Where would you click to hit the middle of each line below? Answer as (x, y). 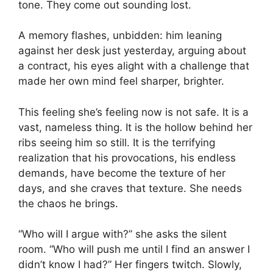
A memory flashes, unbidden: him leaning (120, 35)
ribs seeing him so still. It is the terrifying (117, 142)
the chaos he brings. (68, 203)
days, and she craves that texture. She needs (130, 188)
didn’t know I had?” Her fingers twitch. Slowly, (130, 264)
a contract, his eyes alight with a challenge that (134, 66)
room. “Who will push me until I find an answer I (134, 249)
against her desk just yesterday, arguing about (132, 51)
